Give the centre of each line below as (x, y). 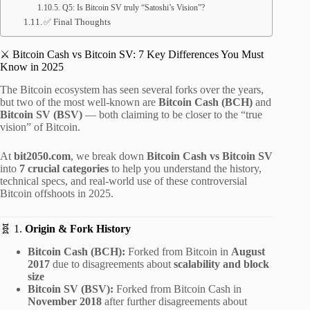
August (248, 251)
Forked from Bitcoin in (178, 251)
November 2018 (65, 301)
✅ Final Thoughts (77, 22)
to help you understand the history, (185, 168)
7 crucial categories (64, 168)
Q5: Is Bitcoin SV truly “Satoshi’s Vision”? (133, 8)
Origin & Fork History (78, 228)
